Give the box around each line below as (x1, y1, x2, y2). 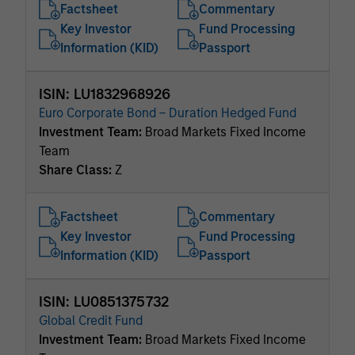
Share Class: (39, 162, 115, 177)
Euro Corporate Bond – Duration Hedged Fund (39, 105, 296, 120)
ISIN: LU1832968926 (39, 86, 170, 103)
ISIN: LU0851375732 (39, 293, 169, 311)
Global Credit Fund (39, 313, 143, 328)
